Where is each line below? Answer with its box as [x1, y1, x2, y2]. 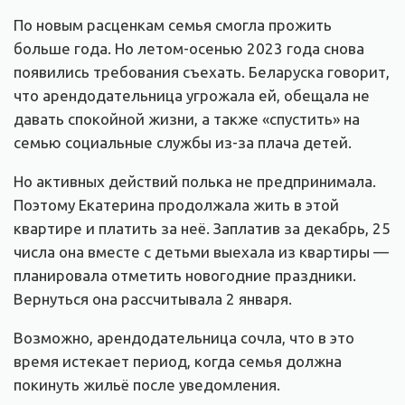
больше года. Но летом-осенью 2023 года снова [14, 39, 364, 57]
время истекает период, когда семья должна [14, 352, 342, 370]
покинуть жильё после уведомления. [14, 375, 280, 393]
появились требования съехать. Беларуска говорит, [14, 62, 390, 80]
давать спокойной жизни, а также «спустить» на [14, 109, 360, 127]
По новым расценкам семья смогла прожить [14, 15, 332, 33]
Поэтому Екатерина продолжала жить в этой [14, 195, 339, 213]
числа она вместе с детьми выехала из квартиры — [14, 242, 389, 260]
